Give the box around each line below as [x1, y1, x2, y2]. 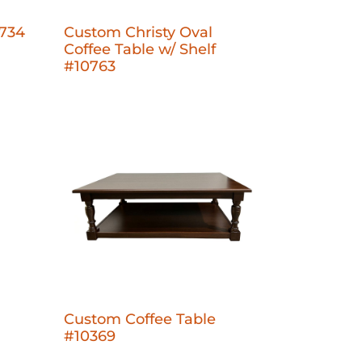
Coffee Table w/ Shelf [64, 40, 217, 58]
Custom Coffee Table [64, 309, 217, 328]
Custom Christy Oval [64, 23, 213, 41]
